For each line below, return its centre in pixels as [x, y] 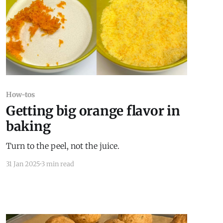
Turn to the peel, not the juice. [62, 146]
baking [28, 126]
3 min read [57, 164]
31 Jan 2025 [23, 164]
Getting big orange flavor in [93, 111]
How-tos [20, 94]
